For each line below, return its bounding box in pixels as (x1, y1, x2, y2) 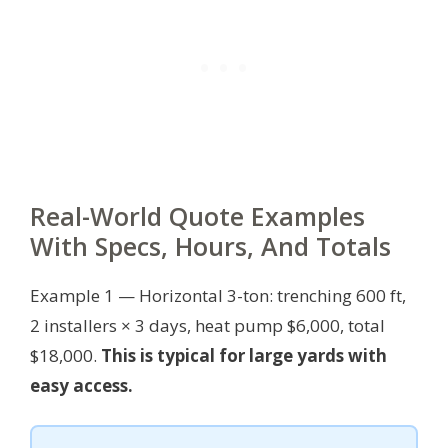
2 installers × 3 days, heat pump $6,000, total (30, 314, 385, 338)
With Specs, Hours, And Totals (30, 229, 391, 264)
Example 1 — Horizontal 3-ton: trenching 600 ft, (30, 284, 406, 308)
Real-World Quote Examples (30, 199, 365, 234)
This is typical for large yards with (101, 344, 387, 368)
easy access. (30, 374, 133, 398)
